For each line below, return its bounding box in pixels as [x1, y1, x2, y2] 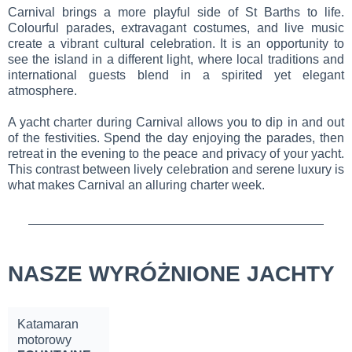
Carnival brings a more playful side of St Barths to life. [8, 5, 344, 19]
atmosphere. [8, 83, 77, 97]
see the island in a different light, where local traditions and [8, 52, 344, 66]
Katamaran [17, 317, 79, 332]
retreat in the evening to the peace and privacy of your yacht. [8, 146, 344, 160]
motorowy [17, 333, 71, 347]
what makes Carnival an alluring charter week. [8, 178, 265, 192]
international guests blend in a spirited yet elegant [8, 68, 344, 82]
